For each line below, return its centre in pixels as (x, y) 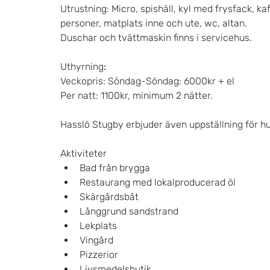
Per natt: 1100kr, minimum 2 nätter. (137, 95)
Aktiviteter (83, 153)
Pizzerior (99, 254)
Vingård (96, 240)
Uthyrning (82, 66)
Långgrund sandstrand (129, 211)
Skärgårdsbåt (109, 196)
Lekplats (98, 225)
